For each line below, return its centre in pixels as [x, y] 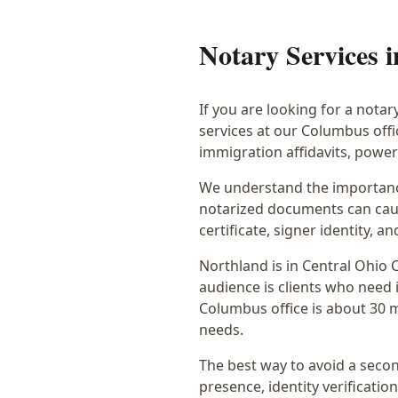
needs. [221, 330]
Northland [234, 266]
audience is [239, 287]
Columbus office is [263, 308]
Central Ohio [345, 266]
